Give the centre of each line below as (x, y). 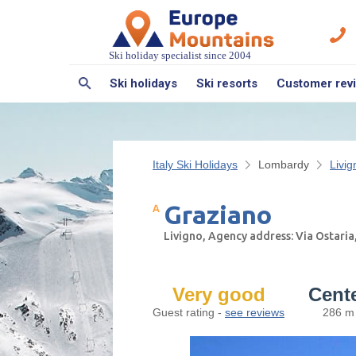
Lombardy (284, 164)
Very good (219, 294)
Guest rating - (189, 312)
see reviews (255, 312)
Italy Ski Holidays (195, 164)
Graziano (218, 214)
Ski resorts (227, 83)
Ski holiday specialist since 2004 (180, 55)
